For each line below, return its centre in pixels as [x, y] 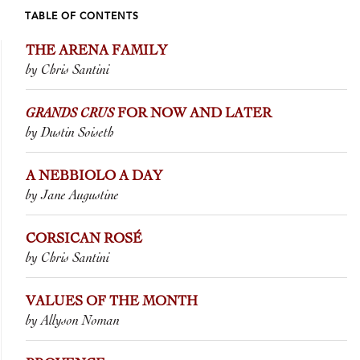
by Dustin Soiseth [70, 133]
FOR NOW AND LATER [193, 114]
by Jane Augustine [72, 196]
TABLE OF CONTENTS [82, 17]
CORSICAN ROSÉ [84, 239]
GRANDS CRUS [70, 114]
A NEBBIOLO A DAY [94, 177]
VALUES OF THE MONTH [112, 302]
